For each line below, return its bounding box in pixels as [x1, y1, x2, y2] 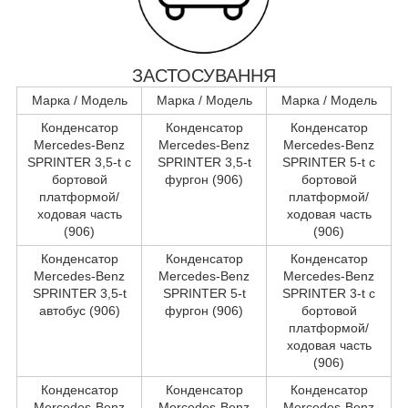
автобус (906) [38, 302, 120, 318]
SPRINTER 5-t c [282, 154, 375, 169]
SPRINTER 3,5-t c [27, 154, 131, 169]
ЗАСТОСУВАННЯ [132, 65, 276, 86]
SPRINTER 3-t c [282, 285, 375, 301]
